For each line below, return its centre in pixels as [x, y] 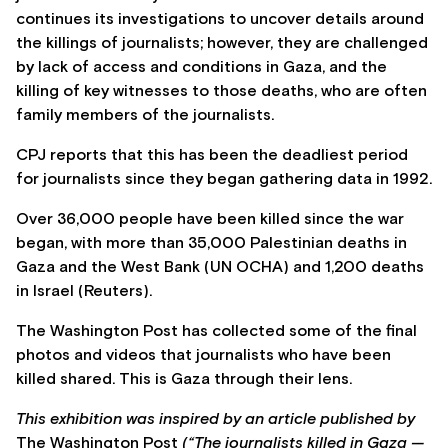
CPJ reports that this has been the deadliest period [212, 155]
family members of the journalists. [145, 115]
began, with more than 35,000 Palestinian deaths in [211, 243]
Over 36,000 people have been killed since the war [210, 219]
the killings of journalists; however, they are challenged [222, 43]
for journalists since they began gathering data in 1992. [224, 179]
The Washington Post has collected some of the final [216, 331]
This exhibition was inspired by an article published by [215, 419]
